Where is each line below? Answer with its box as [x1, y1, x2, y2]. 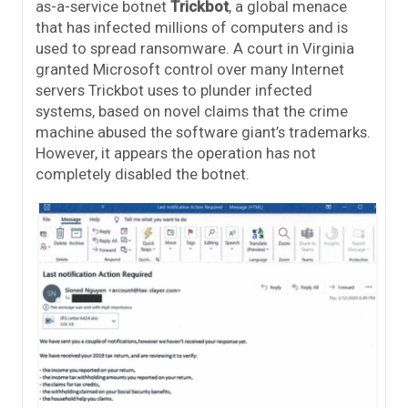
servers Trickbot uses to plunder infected [36, 80, 312, 99]
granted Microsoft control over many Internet [36, 59, 344, 78]
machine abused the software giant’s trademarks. [36, 122, 371, 141]
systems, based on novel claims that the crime [36, 101, 348, 120]
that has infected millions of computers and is [36, 17, 348, 36]
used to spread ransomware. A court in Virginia [36, 38, 354, 57]
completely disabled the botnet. [36, 164, 250, 183]
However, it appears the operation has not [36, 143, 316, 162]
